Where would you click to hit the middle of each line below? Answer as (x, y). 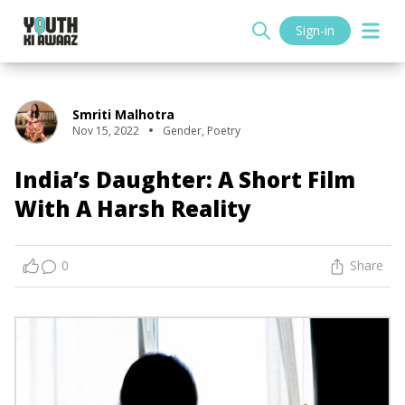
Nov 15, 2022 (106, 130)
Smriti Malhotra (123, 114)
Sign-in (315, 31)
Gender (182, 130)
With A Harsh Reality (133, 208)
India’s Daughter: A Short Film (185, 179)
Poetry (224, 130)
